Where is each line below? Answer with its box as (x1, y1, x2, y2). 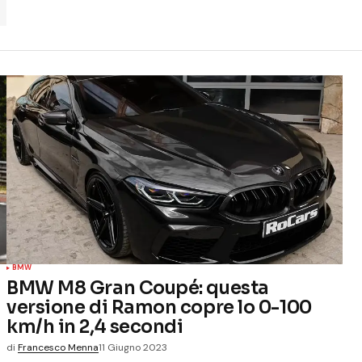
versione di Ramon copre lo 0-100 (6, 296, 312, 319)
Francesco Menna (18, 341, 99, 355)
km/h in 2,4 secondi (6, 315, 183, 339)
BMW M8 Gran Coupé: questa (6, 276, 269, 300)
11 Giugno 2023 (99, 341, 167, 355)
